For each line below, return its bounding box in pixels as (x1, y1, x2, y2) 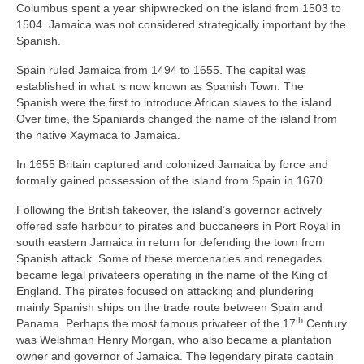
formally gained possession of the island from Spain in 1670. (16, 173, 326, 187)
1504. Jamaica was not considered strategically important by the (16, 17, 346, 31)
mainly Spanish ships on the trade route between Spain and (16, 300, 323, 314)
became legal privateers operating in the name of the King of (16, 267, 327, 281)
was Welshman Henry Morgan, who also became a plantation (16, 332, 331, 346)
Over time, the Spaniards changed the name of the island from (16, 111, 337, 125)
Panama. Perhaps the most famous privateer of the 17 (16, 316, 296, 330)
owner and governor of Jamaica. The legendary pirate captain (16, 349, 334, 362)
